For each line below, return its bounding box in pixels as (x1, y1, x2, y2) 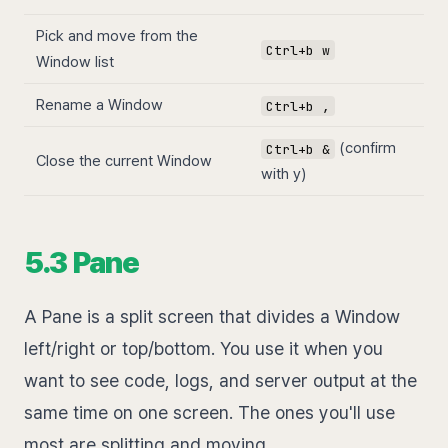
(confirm (334, 139, 396, 158)
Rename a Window (36, 96, 163, 115)
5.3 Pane (24, 244, 139, 281)
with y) (261, 165, 306, 184)
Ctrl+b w (265, 41, 330, 59)
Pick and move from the (36, 27, 198, 46)
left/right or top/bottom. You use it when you (24, 338, 383, 360)
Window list (36, 53, 114, 72)
